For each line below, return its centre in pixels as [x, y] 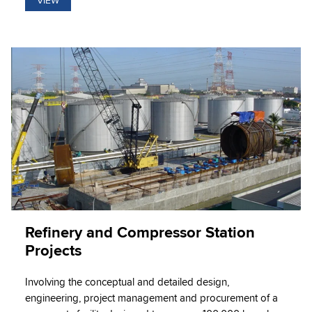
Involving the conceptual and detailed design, [127, 282]
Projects [53, 251]
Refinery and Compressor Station [140, 233]
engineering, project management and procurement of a [151, 298]
